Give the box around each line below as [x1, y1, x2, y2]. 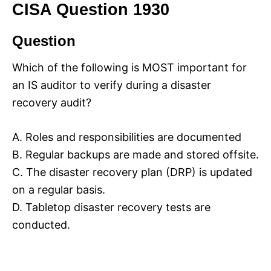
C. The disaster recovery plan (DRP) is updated [12, 165, 252, 178]
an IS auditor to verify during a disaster [12, 78, 211, 91]
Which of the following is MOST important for [12, 60, 247, 74]
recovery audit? [12, 96, 91, 109]
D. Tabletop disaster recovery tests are [12, 200, 211, 214]
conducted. [12, 218, 70, 231]
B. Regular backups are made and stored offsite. [12, 148, 259, 161]
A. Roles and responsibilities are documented [12, 130, 241, 143]
